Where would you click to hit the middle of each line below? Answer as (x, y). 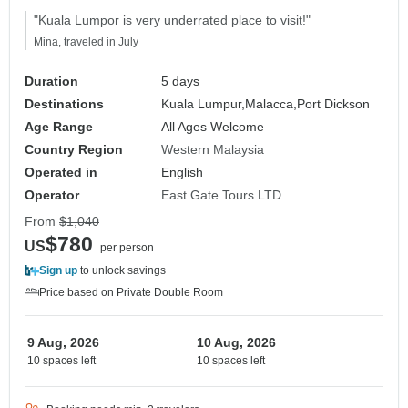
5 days (181, 81)
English (183, 172)
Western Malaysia (213, 149)
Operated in (61, 172)
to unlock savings (122, 270)
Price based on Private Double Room (131, 292)
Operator (52, 194)
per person (127, 247)
